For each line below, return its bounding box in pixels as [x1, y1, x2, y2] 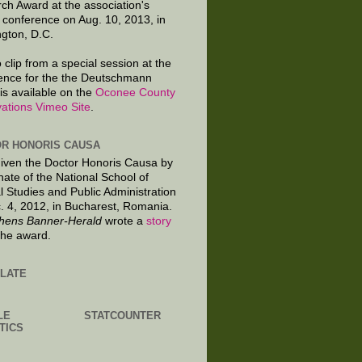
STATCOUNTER [84, 309, 161, 322]
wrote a [102, 215, 146, 228]
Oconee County [95, 86, 175, 99]
